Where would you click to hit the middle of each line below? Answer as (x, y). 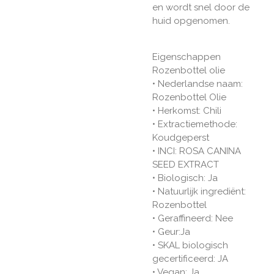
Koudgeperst (181, 138)
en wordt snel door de (201, 8)
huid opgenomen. (191, 21)
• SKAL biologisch (190, 246)
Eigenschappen (187, 57)
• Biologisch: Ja (185, 178)
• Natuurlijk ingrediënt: (199, 192)
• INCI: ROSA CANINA (197, 151)
